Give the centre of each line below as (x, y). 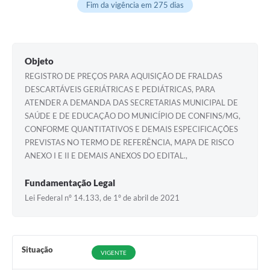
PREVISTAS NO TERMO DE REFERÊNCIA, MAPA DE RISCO (129, 143)
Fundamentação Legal (70, 183)
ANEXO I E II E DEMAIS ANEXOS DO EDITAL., (106, 156)
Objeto (39, 61)
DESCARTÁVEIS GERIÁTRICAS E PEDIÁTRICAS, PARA (120, 89)
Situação (37, 250)
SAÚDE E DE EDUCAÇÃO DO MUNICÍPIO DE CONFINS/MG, (133, 116)
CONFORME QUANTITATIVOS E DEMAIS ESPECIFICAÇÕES (131, 129)
